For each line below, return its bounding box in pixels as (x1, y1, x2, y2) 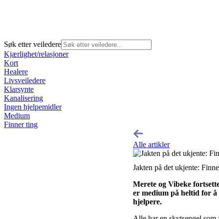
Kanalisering (4, 93, 43, 102)
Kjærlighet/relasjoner (4, 49, 68, 58)
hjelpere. (133, 197, 162, 206)
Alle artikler (133, 140, 170, 149)
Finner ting (4, 120, 38, 129)
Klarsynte (4, 85, 34, 93)
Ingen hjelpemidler (4, 102, 62, 111)
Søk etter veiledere (4, 40, 61, 48)
